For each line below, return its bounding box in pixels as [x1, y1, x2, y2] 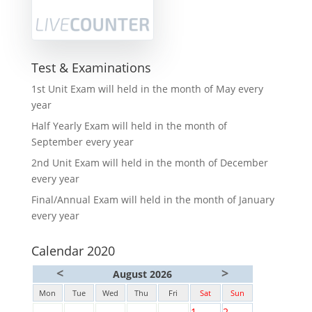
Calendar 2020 [31, 242, 115, 259]
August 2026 [113, 267, 173, 281]
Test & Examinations [31, 59, 151, 76]
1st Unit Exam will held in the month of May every [31, 82, 263, 95]
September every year [31, 135, 134, 148]
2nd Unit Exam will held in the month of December [31, 156, 268, 169]
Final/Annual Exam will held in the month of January [31, 193, 274, 206]
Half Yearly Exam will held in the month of [31, 119, 227, 132]
